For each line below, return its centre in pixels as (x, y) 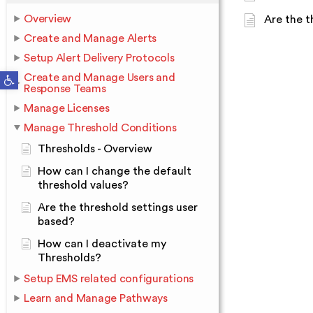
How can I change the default (115, 171)
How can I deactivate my (102, 244)
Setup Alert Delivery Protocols (99, 58)
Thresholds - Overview (95, 149)
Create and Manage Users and (100, 78)
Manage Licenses (67, 108)
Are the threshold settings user (118, 208)
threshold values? (83, 185)
